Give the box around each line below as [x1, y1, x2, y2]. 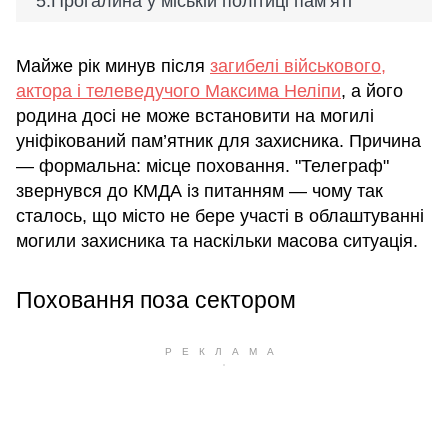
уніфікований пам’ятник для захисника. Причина [16, 131, 421, 152]
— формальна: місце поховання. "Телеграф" [16, 156, 389, 177]
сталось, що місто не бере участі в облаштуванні [16, 206, 424, 227]
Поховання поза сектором [16, 287, 296, 314]
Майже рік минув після [16, 56, 210, 77]
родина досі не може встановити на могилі [16, 106, 374, 127]
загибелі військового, [210, 56, 386, 77]
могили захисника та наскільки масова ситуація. [16, 231, 418, 252]
